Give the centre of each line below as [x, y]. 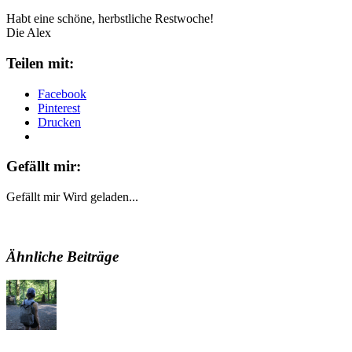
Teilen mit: [40, 63]
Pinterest [59, 108]
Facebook [62, 93]
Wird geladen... [101, 197]
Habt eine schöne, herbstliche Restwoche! [110, 19]
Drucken [59, 122]
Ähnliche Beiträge [62, 256]
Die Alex [29, 33]
